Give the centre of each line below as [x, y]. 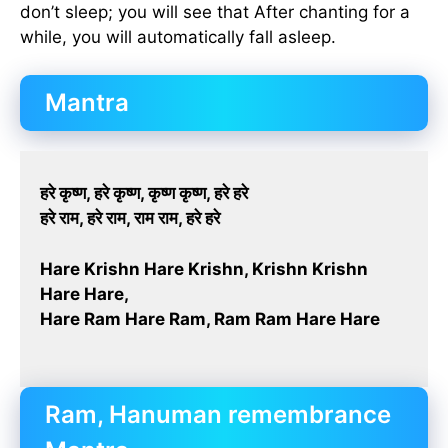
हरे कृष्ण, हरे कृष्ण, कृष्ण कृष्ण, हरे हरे [144, 193]
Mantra [87, 103]
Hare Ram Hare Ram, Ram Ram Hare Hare [210, 318]
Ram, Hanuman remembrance [218, 415]
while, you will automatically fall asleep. [178, 36]
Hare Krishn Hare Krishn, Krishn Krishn [204, 268]
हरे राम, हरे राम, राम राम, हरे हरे [130, 218]
